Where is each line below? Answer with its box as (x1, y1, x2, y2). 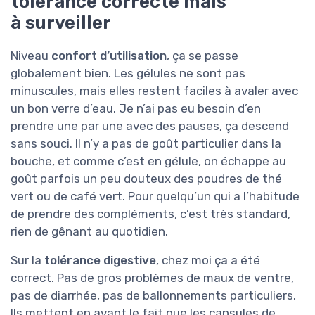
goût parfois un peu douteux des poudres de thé (11, 172, 282, 186)
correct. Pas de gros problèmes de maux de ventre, (11, 271, 294, 285)
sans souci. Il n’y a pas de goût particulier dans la (11, 136, 281, 151)
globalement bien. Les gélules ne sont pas (11, 66, 245, 81)
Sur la (11, 253, 44, 268)
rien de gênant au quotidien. (11, 224, 168, 239)
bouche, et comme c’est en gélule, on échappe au (11, 154, 286, 169)
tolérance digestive (44, 253, 156, 268)
